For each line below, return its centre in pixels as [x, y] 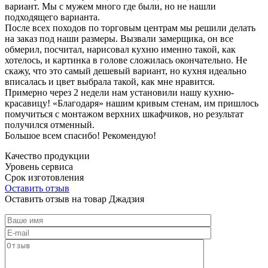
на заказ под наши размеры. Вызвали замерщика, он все [119, 38]
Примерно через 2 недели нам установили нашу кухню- [119, 92]
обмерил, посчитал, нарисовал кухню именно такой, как [120, 49]
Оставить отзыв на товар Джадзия [74, 199]
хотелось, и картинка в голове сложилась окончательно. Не [126, 60]
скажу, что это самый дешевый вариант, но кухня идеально [126, 71]
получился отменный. [50, 124]
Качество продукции [47, 156]
